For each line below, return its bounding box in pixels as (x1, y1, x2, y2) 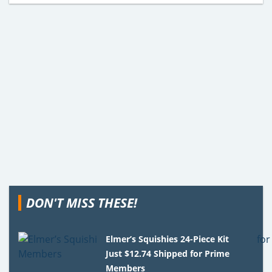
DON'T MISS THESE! (26, 194, 137, 211)
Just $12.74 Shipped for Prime (106, 247, 230, 259)
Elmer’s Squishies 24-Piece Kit (106, 233, 229, 245)
